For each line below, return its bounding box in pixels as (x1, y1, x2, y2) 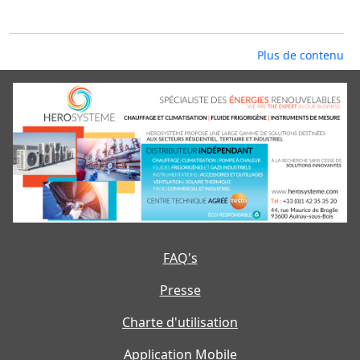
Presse (159, 280, 201, 299)
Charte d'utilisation (122, 313, 238, 331)
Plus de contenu (257, 47, 344, 63)
